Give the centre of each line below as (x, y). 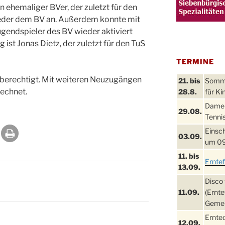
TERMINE (195, 62)
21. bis (189, 81)
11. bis (188, 156)
